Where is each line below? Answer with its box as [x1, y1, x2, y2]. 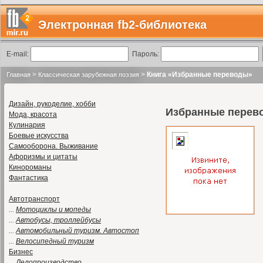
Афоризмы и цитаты [9, 153, 77, 161]
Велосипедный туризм [16, 237, 94, 245]
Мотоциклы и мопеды [16, 205, 91, 214]
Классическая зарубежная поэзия [38, 71, 139, 78]
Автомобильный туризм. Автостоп [16, 227, 139, 235]
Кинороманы [9, 163, 52, 171]
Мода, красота [9, 110, 57, 119]
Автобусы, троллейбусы [16, 216, 101, 224]
